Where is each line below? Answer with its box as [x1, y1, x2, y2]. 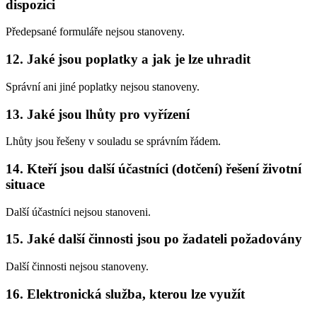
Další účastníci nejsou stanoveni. [6, 205, 151, 218]
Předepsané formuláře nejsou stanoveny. [6, 25, 185, 38]
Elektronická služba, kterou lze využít [27, 286, 245, 301]
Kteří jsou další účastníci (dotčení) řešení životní [27, 161, 301, 176]
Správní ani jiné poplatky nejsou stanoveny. [6, 80, 200, 93]
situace [6, 176, 45, 192]
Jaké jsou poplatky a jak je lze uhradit [27, 52, 250, 67]
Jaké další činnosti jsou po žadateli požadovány [27, 231, 302, 247]
